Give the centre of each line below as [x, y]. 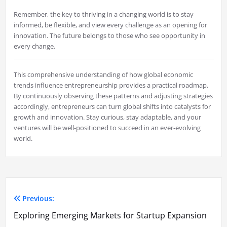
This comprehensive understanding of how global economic [103, 75]
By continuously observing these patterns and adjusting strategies [113, 96]
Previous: [38, 199]
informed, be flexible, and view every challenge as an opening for [110, 25]
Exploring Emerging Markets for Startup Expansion [110, 216]
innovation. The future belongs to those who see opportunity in [109, 36]
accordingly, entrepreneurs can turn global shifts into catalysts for [112, 107]
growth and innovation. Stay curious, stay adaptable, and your [107, 117]
